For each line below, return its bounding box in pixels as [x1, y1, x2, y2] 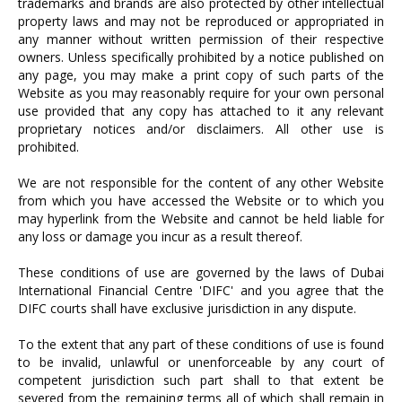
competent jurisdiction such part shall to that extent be [18, 371, 384, 389]
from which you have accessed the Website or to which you [18, 192, 384, 209]
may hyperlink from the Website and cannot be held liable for [18, 210, 384, 227]
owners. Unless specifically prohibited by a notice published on [18, 48, 384, 66]
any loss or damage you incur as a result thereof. [18, 228, 302, 245]
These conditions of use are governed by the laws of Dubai [18, 264, 384, 281]
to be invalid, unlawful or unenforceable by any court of [18, 354, 384, 371]
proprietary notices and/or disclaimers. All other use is [18, 120, 384, 137]
